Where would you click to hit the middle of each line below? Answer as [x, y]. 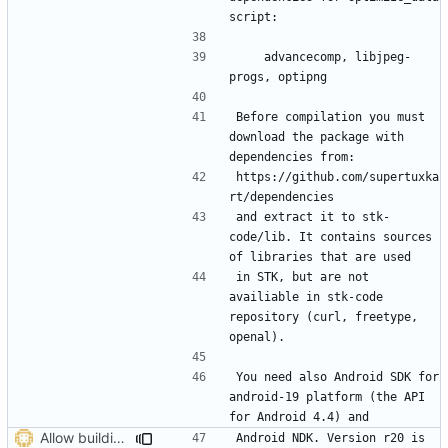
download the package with [316, 136]
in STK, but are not [302, 276]
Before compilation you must [330, 116]
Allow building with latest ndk [119, 437]
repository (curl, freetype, [323, 316]
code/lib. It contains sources [330, 236]
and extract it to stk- [313, 216]
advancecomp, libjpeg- [250, 56]
